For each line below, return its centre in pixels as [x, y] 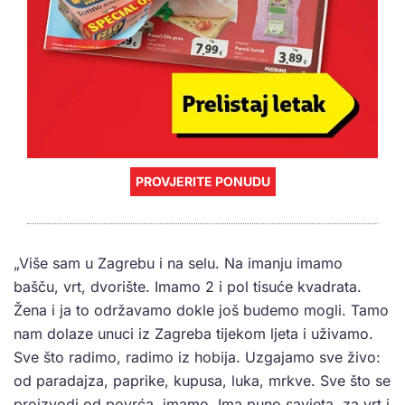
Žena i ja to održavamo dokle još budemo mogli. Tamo [201, 310]
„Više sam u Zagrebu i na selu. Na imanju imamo [178, 263]
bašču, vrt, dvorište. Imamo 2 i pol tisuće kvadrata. [188, 286]
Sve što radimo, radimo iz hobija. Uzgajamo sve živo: [197, 357]
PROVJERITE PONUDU [202, 181]
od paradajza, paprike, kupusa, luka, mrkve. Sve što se [202, 380]
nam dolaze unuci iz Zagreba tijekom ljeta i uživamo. [193, 333]
